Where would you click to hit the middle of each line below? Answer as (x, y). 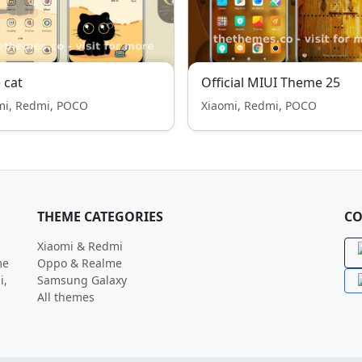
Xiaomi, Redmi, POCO (259, 105)
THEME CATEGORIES (100, 217)
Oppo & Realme (80, 263)
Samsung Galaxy (82, 280)
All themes (66, 297)
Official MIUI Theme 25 (271, 82)
